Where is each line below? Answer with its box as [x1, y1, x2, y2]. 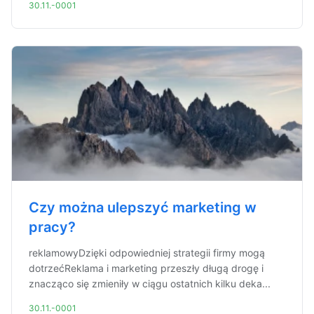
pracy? [29, 219, 76, 235]
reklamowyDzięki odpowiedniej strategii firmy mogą [29, 247, 265, 259]
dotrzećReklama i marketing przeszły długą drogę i [29, 262, 264, 274]
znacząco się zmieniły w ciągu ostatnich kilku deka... [29, 278, 271, 289]
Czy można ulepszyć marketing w [29, 199, 257, 216]
